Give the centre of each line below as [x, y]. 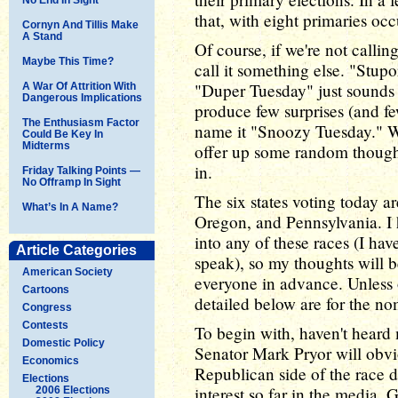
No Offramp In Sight [72, 182]
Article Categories [76, 250]
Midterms [46, 145]
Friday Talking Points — [81, 170]
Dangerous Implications [82, 97]
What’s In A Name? [70, 207]
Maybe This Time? [68, 61]
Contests [45, 325]
